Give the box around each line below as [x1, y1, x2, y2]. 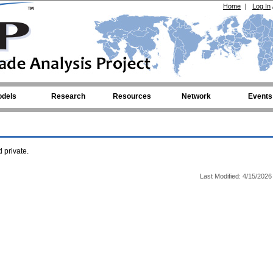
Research [51, 92, 85, 101]
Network [181, 92, 211, 101]
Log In [252, 2, 271, 10]
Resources [113, 92, 151, 101]
